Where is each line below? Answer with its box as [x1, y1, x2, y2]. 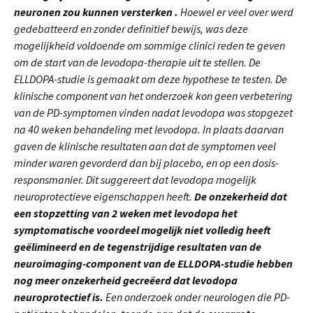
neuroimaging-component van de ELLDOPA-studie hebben [14, 256, 293, 270]
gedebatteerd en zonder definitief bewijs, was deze [14, 22, 248, 36]
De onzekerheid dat [194, 189, 287, 203]
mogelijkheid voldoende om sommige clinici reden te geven [14, 38, 285, 52]
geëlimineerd [14, 240, 77, 254]
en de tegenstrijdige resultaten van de [79, 240, 261, 254]
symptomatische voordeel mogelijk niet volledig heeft [14, 223, 270, 237]
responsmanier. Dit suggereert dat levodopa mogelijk [14, 173, 256, 187]
